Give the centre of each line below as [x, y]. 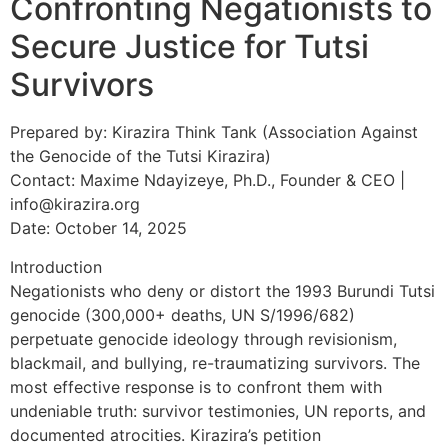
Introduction [56, 266]
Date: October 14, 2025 [98, 228]
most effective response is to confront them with [196, 386]
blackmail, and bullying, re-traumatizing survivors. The [215, 362]
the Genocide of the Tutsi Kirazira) [140, 156]
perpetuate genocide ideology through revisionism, [203, 338]
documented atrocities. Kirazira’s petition [165, 434]
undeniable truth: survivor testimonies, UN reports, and [218, 410]
